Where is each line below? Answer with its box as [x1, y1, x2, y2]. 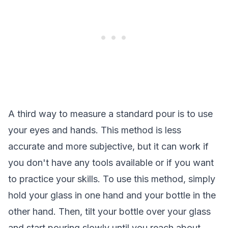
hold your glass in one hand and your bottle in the [8, 190, 216, 201]
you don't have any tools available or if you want [8, 157, 214, 168]
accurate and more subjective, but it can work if [8, 141, 209, 152]
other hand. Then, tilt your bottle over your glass [8, 206, 211, 217]
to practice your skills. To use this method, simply [8, 174, 215, 184]
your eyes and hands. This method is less [8, 125, 181, 135]
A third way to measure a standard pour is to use [8, 108, 213, 119]
